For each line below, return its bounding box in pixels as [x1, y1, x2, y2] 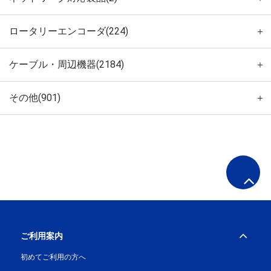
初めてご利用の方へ [21, 253, 87, 262]
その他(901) [9, 91, 60, 103]
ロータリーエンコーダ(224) [9, 25, 128, 37]
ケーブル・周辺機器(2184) [9, 58, 124, 70]
